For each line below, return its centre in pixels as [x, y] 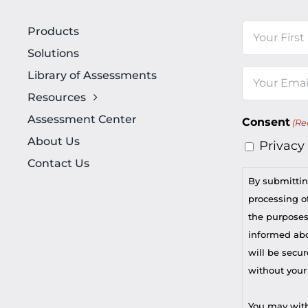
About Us [53, 141]
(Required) [267, 98]
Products [53, 31]
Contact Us [58, 163]
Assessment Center [82, 119]
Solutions [53, 53]
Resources [56, 97]
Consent [266, 122]
